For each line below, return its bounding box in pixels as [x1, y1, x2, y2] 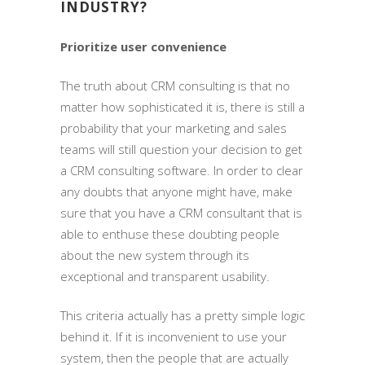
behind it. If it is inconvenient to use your [60, 328, 287, 345]
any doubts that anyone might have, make [60, 182, 292, 200]
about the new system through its [60, 246, 249, 263]
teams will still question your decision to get [60, 140, 302, 157]
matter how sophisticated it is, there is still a [60, 98, 305, 115]
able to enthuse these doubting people [60, 225, 279, 242]
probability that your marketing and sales [60, 119, 287, 136]
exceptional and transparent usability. [60, 267, 270, 284]
